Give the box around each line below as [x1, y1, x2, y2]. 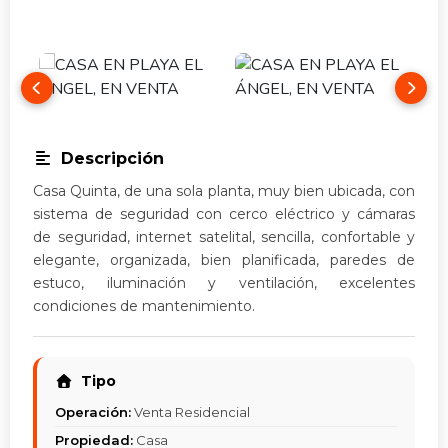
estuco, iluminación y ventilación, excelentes [33, 274, 415, 292]
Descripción [61, 149, 164, 168]
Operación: [55, 404, 131, 420]
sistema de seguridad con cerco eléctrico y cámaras [33, 205, 415, 223]
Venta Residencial [131, 404, 250, 420]
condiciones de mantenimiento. [33, 297, 255, 315]
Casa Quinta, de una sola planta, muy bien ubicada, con [33, 182, 415, 200]
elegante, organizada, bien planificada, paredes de [33, 251, 415, 269]
